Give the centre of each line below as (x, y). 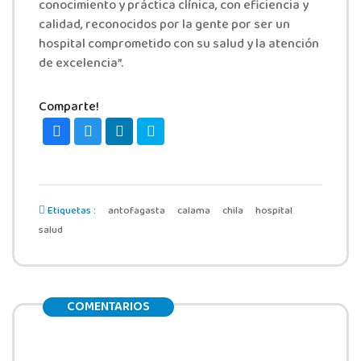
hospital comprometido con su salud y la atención (179, 45)
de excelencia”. (81, 64)
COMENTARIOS (108, 307)
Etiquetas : (71, 211)
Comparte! (69, 108)
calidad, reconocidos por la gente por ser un (164, 25)
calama (194, 211)
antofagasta (137, 211)
